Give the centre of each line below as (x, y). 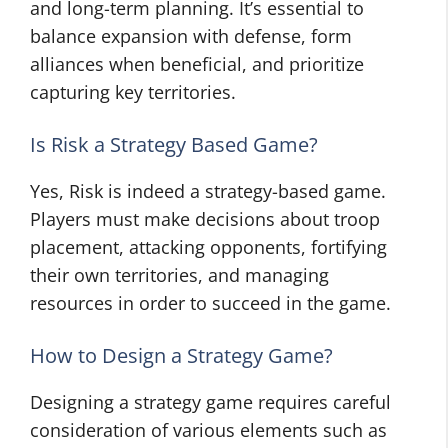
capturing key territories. (133, 92)
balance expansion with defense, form (191, 36)
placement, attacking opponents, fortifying (208, 247)
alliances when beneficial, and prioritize (197, 64)
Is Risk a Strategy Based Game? (174, 144)
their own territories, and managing (179, 275)
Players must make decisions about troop (205, 219)
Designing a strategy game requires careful (210, 402)
